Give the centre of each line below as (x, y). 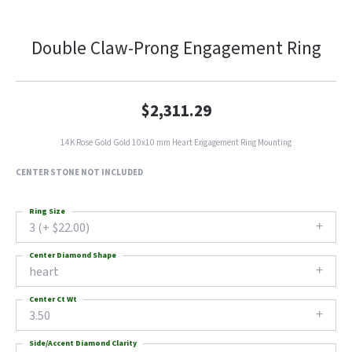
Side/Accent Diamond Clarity (83, 343)
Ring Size (47, 211)
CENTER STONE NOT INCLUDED (79, 172)
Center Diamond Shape (73, 255)
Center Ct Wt (53, 299)
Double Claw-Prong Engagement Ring (176, 48)
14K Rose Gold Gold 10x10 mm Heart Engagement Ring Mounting (176, 143)
